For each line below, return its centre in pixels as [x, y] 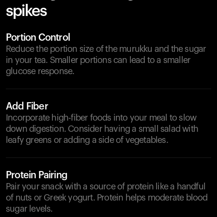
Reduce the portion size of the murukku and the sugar [106, 49]
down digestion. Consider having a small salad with [102, 129]
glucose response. [40, 71]
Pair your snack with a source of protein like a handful [106, 186]
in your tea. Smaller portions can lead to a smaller [98, 60]
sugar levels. [29, 209]
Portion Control [38, 38]
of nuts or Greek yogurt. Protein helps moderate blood [107, 198]
